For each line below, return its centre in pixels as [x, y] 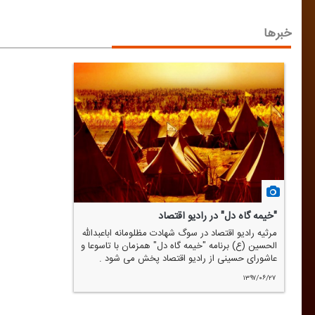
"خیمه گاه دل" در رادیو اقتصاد [218, 217]
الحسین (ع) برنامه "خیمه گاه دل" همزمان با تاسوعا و [179, 246]
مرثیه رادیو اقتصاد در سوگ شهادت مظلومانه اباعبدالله [179, 234]
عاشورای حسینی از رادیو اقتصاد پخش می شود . [188, 259]
